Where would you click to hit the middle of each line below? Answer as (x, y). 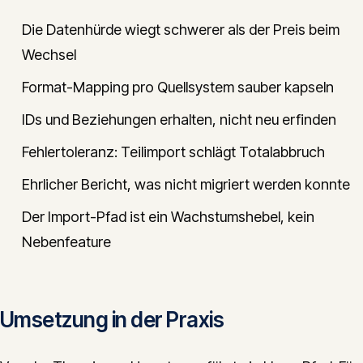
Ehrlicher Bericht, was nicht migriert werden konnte (186, 184)
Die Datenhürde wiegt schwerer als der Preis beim (181, 30)
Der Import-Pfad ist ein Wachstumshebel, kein (168, 217)
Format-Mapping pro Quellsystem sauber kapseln (178, 87)
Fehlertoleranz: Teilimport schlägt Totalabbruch (173, 152)
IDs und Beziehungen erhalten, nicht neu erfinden (179, 120)
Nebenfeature (66, 242)
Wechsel (49, 55)
